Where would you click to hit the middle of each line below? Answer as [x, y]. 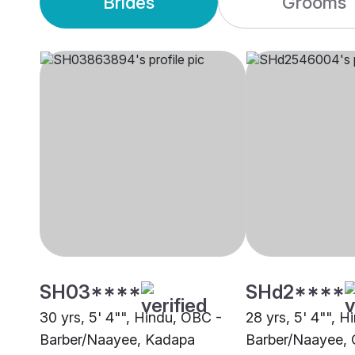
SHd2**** [295, 292]
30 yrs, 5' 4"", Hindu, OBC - [131, 318]
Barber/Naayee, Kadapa [117, 340]
